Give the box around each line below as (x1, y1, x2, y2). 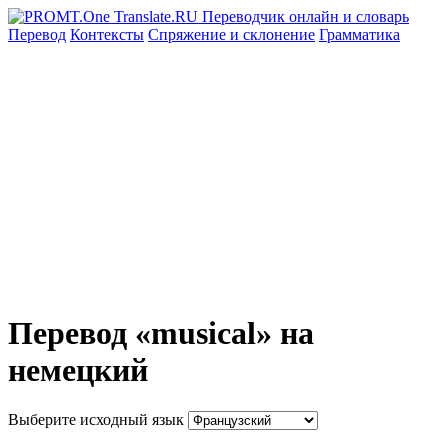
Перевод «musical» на (8, 315, 314, 352)
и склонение (230, 26, 315, 43)
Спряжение (148, 26, 230, 43)
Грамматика (319, 26, 400, 43)
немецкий (8, 352, 148, 389)
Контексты (70, 26, 144, 43)
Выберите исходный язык (8, 410, 184, 428)
